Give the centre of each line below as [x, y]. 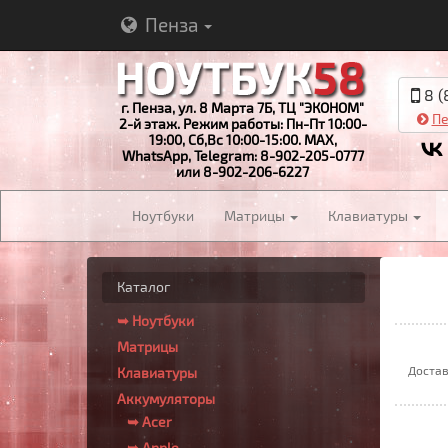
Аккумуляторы [166, 398]
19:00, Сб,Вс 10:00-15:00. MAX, [242, 139]
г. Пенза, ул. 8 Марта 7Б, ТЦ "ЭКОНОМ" [242, 107]
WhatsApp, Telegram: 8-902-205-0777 [242, 155]
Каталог [143, 286]
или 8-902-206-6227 [242, 171]
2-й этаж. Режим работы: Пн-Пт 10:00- [242, 123]
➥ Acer [149, 421]
